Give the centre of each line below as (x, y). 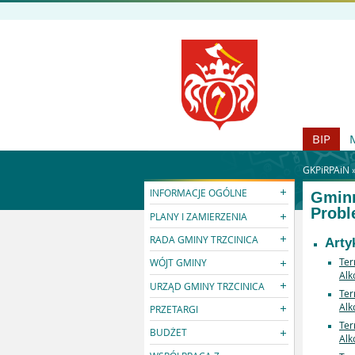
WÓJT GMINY (179, 263)
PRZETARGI (174, 309)
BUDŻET (169, 332)
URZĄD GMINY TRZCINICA (208, 286)
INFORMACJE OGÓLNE (199, 193)
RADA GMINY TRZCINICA (204, 239)
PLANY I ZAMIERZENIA (199, 216)
